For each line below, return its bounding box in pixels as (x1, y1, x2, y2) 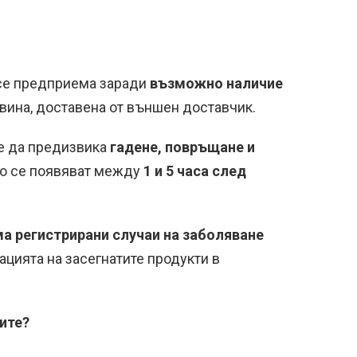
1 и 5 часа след (143, 163, 246, 179)
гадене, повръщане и (110, 139, 255, 155)
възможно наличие (150, 75, 283, 92)
